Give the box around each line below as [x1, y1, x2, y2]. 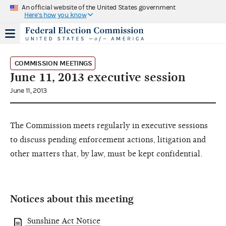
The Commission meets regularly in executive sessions [10, 121, 208, 130]
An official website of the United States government [22, 3, 176, 12]
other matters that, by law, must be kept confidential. [10, 149, 202, 158]
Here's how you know [24, 11, 87, 19]
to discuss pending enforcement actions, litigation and [10, 135, 206, 144]
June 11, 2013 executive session [10, 70, 186, 84]
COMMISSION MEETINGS [14, 59, 92, 68]
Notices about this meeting [10, 193, 134, 205]
